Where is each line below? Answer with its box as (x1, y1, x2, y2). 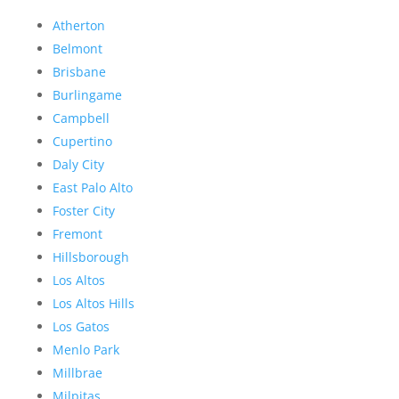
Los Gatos (52, 318, 110, 336)
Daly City (52, 156, 104, 174)
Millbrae (52, 364, 102, 382)
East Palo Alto (52, 179, 133, 197)
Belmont (52, 40, 102, 58)
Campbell (52, 110, 110, 127)
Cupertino (52, 133, 112, 151)
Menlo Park (52, 341, 119, 359)
